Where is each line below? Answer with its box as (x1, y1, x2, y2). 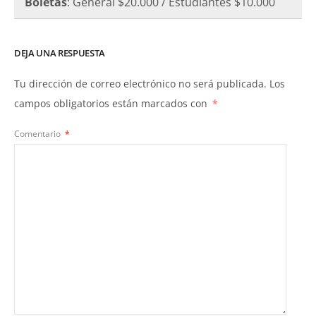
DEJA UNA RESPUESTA (14, 46, 106, 59)
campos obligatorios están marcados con (14, 96, 210, 110)
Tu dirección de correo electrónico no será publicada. (14, 76, 267, 90)
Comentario (14, 128, 63, 140)
